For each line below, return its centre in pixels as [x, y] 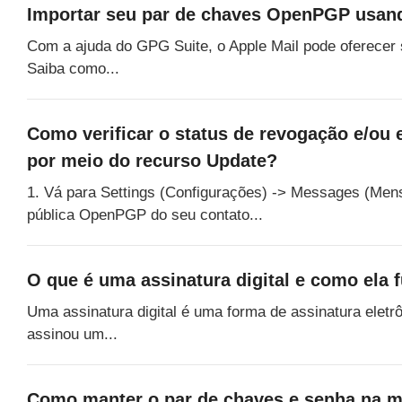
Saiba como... [73, 68]
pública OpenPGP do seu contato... [145, 214]
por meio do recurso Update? [152, 160]
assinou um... [72, 334]
